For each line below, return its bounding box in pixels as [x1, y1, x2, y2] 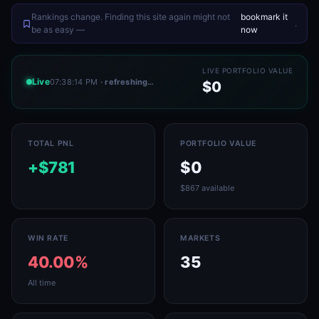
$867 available [180, 183, 234, 193]
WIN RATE [28, 234, 68, 243]
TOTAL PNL [28, 139, 74, 148]
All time [28, 278, 56, 288]
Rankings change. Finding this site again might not [31, 11, 230, 22]
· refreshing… [100, 76, 155, 87]
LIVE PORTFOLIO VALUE [202, 66, 293, 75]
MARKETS [180, 234, 221, 243]
